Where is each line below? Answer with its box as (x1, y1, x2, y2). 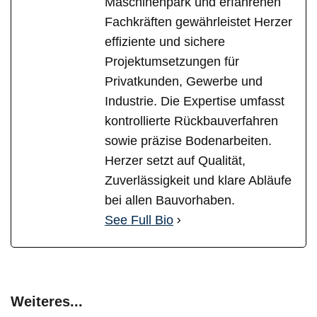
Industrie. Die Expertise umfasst (105, 94, 284, 109)
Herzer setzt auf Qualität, (105, 154, 246, 168)
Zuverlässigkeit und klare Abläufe (105, 173, 292, 188)
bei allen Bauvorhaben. (105, 193, 235, 208)
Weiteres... (11, 294, 83, 310)
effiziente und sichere (105, 35, 225, 50)
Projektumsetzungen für (105, 54, 239, 69)
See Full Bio (105, 213, 173, 228)
